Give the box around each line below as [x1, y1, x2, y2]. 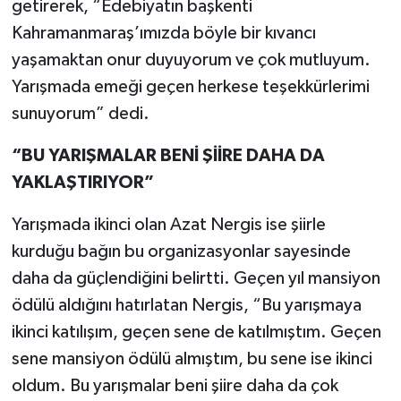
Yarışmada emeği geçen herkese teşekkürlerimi [11, 77, 370, 96]
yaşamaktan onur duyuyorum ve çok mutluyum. [11, 50, 371, 69]
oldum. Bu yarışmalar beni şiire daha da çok [11, 376, 338, 395]
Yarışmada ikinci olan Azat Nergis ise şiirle [11, 215, 326, 234]
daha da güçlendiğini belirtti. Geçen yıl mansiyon [11, 269, 380, 287]
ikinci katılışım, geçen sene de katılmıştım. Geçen [11, 322, 381, 341]
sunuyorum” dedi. [11, 104, 149, 123]
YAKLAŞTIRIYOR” [11, 173, 154, 192]
